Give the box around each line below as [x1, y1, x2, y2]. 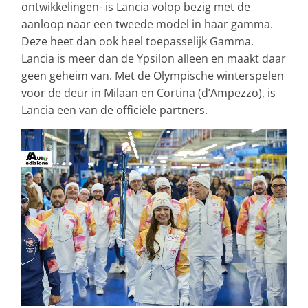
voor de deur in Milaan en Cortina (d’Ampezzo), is [21, 85, 276, 101]
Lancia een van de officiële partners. [21, 102, 208, 118]
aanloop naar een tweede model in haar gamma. [21, 16, 273, 32]
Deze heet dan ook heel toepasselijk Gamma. [21, 34, 254, 49]
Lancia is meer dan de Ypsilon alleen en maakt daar [21, 51, 286, 67]
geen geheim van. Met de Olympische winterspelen [21, 68, 284, 84]
